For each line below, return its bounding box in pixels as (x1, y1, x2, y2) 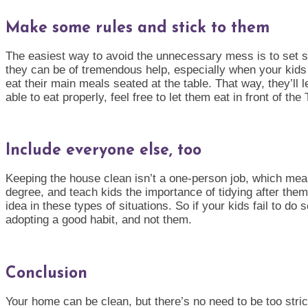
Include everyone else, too (5, 143, 201, 159)
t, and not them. (111, 213, 195, 227)
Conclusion (5, 265, 87, 282)
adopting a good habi (5, 213, 111, 227)
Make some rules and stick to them (5, 21, 274, 37)
